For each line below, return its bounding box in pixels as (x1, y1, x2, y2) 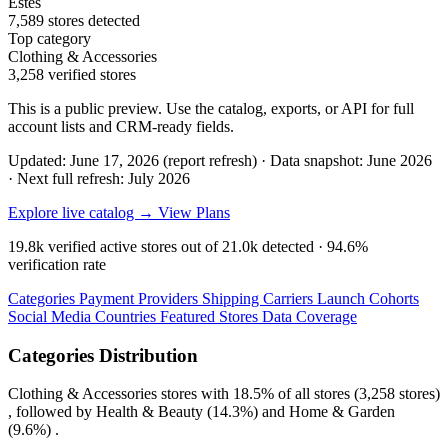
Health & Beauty (96, 403, 203, 421)
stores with (157, 385, 233, 403)
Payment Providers (79, 289, 202, 307)
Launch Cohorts (317, 289, 419, 307)
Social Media (8, 307, 95, 325)
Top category (8, 29, 91, 47)
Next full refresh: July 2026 (17, 169, 190, 187)
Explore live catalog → (8, 203, 158, 221)
